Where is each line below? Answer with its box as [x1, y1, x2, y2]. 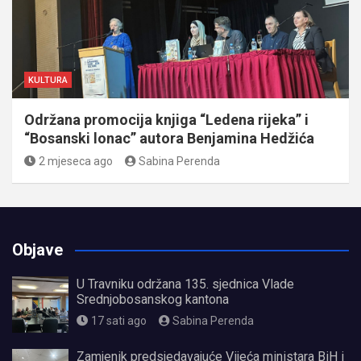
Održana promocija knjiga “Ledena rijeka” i [24, 110, 309, 128]
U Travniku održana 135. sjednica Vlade [77, 276, 294, 292]
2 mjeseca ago [38, 154, 113, 168]
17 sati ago [90, 313, 147, 327]
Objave [12, 239, 63, 259]
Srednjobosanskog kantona [77, 291, 229, 307]
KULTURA [28, 74, 68, 85]
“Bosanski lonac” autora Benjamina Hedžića [24, 129, 314, 147]
